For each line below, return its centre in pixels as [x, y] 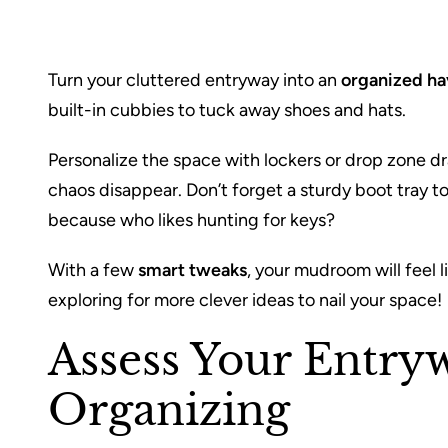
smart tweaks [192, 270]
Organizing [169, 410]
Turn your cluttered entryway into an [194, 80]
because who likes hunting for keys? [191, 220]
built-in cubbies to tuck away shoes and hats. [227, 110]
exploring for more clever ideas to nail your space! [245, 300]
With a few [93, 270]
